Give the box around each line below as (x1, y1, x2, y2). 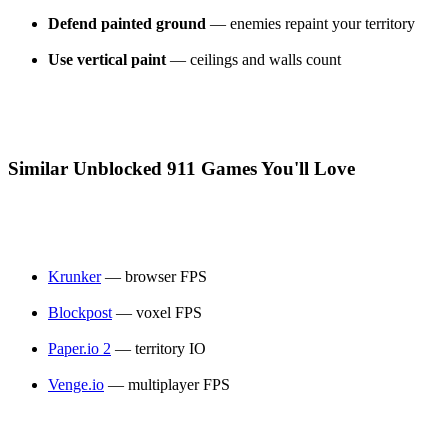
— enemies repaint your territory (206, 15, 415, 32)
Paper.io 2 (48, 340, 111, 358)
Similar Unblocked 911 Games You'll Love (8, 157, 355, 179)
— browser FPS (101, 268, 207, 286)
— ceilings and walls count (166, 51, 341, 68)
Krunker (48, 268, 101, 286)
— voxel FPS (112, 304, 202, 322)
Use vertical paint (48, 51, 166, 68)
